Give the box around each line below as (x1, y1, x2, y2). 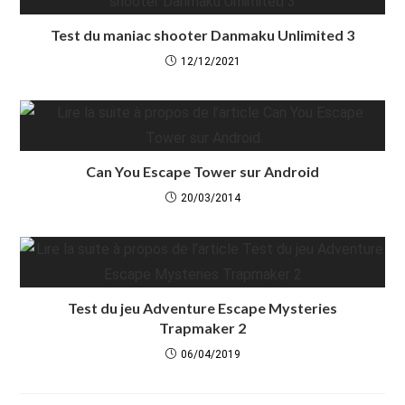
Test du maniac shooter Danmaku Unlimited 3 (51, 26, 354, 43)
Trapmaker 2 (159, 319, 246, 336)
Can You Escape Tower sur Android (86, 163, 319, 180)
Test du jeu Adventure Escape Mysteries (68, 299, 337, 316)
